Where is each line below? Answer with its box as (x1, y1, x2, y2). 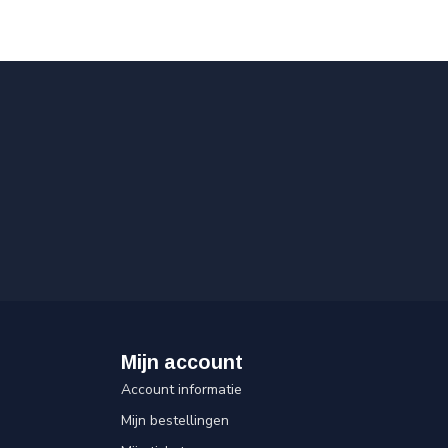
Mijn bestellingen (121, 411, 229, 431)
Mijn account (121, 351, 243, 374)
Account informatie (121, 380, 242, 400)
